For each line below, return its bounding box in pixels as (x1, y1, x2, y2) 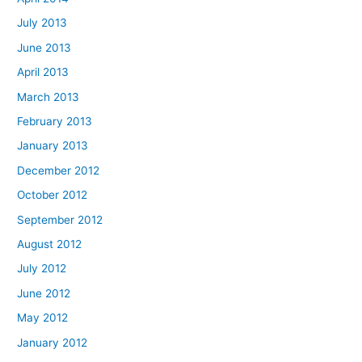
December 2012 (17, 163, 100, 177)
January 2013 (17, 139, 89, 153)
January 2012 (17, 335, 88, 349)
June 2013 (17, 40, 72, 54)
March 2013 (17, 90, 80, 103)
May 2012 (17, 311, 69, 325)
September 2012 (17, 213, 103, 226)
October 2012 (17, 188, 88, 202)
